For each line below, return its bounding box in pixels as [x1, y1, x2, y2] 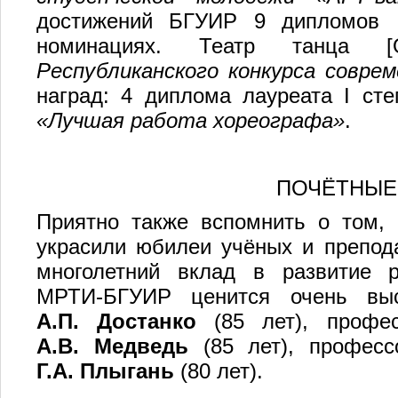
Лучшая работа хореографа [48, 108, 333, 132]
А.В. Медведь [36, 334, 188, 358]
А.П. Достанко [36, 309, 197, 333]
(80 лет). [174, 359, 263, 383]
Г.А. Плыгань [36, 359, 174, 383]
